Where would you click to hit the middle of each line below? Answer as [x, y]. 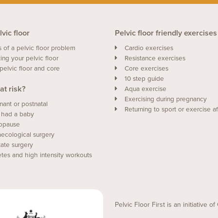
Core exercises [146, 68]
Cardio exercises [149, 48]
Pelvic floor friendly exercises [166, 33]
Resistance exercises [155, 58]
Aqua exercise [145, 89]
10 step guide [144, 79]
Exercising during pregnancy [166, 99]
